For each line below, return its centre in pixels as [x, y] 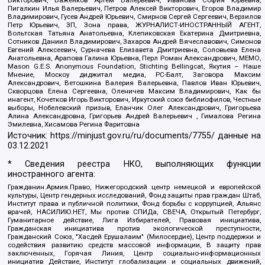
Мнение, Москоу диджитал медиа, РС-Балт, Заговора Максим [134, 74]
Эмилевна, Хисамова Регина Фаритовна [74, 124]
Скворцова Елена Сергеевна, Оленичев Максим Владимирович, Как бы [134, 91]
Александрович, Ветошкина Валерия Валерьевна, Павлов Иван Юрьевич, [134, 83]
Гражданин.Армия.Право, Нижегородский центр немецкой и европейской [134, 187]
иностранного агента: [52, 174]
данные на [238, 136]
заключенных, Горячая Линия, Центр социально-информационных [134, 253]
